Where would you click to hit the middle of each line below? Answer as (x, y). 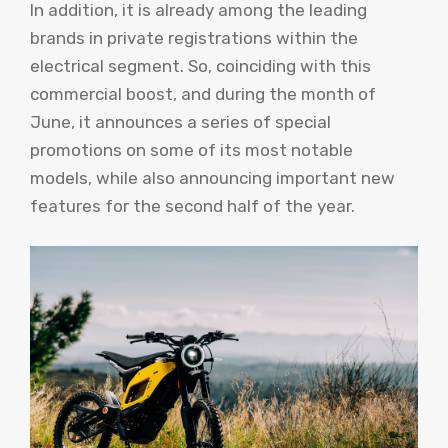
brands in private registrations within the (194, 38)
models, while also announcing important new (212, 178)
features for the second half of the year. (192, 206)
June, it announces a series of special (180, 122)
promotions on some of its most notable (191, 150)
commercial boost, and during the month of (203, 94)
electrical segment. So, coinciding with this (200, 66)
